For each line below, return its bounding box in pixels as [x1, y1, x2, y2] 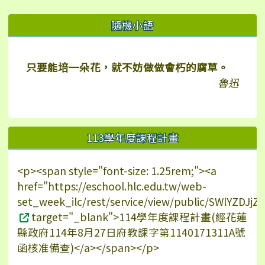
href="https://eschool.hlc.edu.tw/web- [17, 179, 206, 193]
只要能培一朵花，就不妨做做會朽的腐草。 [26, 60, 228, 75]
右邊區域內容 [8, 12, 96, 33]
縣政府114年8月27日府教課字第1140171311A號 [17, 225, 245, 240]
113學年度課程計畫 [86, 130, 179, 145]
